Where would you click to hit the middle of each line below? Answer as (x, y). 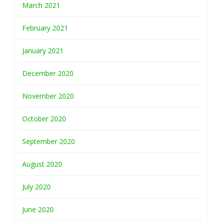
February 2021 (45, 28)
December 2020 (48, 74)
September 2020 (49, 142)
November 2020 (48, 96)
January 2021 (43, 51)
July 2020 (37, 187)
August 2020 (42, 164)
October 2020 (44, 119)
